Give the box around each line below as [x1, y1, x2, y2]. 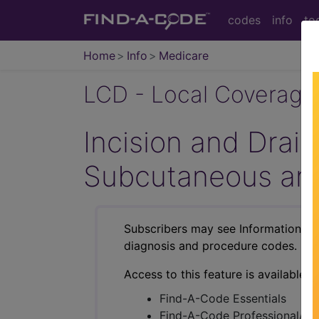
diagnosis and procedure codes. [124, 238, 297, 253]
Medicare [158, 48, 209, 63]
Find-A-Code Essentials [159, 291, 286, 305]
